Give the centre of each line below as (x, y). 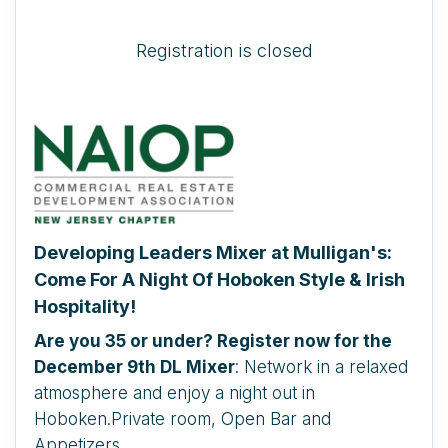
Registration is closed (224, 50)
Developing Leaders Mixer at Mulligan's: (213, 252)
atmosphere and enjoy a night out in (174, 393)
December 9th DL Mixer (134, 367)
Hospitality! (85, 306)
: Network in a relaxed (321, 367)
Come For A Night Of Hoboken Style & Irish (219, 279)
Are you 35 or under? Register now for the (213, 341)
